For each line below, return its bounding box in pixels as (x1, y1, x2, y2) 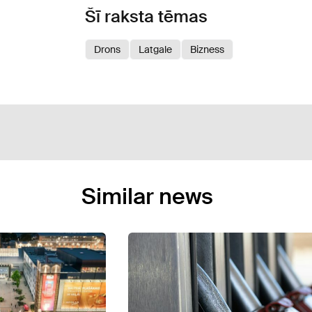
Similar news (81, 181, 213, 211)
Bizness (190, 42, 224, 56)
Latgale (139, 42, 172, 56)
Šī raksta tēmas (85, 5, 208, 27)
